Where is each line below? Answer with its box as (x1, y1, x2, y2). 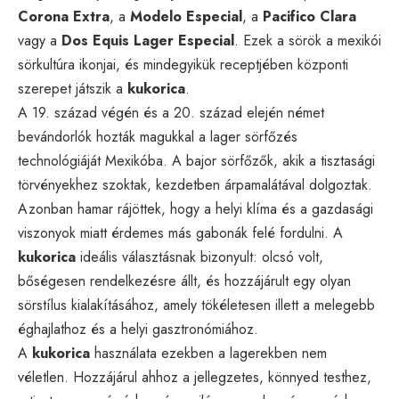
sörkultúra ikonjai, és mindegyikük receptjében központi (18, 53, 348, 75)
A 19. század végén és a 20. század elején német (18, 102, 324, 123)
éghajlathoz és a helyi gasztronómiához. (18, 318, 258, 339)
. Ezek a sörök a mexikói (234, 29, 381, 51)
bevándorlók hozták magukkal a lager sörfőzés (18, 126, 297, 147)
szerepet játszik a (18, 77, 127, 99)
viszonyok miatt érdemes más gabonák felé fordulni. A (18, 222, 343, 243)
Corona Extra (18, 5, 110, 27)
